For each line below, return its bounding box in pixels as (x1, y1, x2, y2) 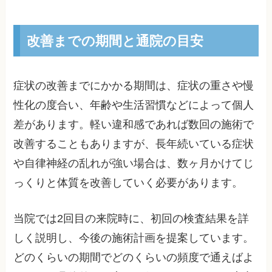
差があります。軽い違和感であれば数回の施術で (13, 118, 254, 131)
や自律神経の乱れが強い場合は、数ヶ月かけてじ (13, 157, 254, 169)
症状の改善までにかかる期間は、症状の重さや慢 (13, 80, 254, 92)
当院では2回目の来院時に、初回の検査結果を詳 (13, 212, 250, 225)
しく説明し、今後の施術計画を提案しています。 (13, 231, 254, 244)
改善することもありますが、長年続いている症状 (13, 138, 254, 150)
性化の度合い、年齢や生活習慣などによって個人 (13, 99, 254, 111)
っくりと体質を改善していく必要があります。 (13, 177, 243, 189)
